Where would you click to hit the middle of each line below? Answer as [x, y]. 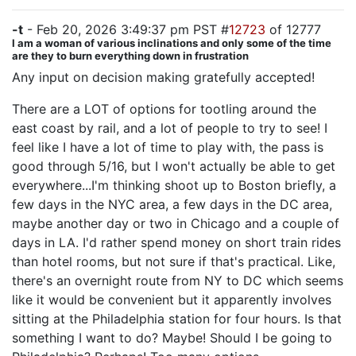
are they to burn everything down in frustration [130, 56]
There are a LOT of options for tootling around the [164, 109]
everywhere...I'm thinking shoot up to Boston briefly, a [174, 185]
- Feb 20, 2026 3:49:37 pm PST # [126, 29]
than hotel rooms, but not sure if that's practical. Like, [174, 261]
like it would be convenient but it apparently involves [172, 300]
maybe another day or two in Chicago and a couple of [176, 223]
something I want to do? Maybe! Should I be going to [172, 338]
